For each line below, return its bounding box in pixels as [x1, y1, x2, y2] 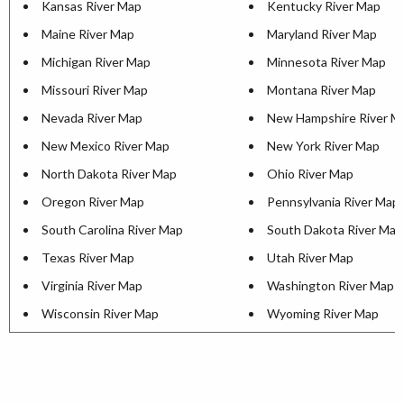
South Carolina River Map [41, 222, 183, 238]
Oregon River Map [41, 194, 144, 210]
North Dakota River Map [41, 166, 177, 182]
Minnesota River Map [267, 54, 386, 70]
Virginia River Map [41, 278, 142, 294]
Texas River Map [41, 250, 134, 266]
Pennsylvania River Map [267, 194, 399, 210]
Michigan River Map [41, 54, 151, 70]
